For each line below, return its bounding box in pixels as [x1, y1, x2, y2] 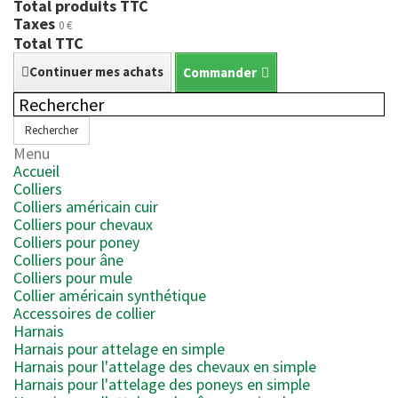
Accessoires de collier [13, 303, 155, 323]
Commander [183, 64, 257, 81]
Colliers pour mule [13, 267, 132, 288]
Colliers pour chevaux [13, 214, 153, 235]
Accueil [13, 161, 60, 181]
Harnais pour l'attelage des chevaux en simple [13, 356, 316, 377]
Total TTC [13, 33, 84, 53]
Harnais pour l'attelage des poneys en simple [13, 374, 310, 394]
